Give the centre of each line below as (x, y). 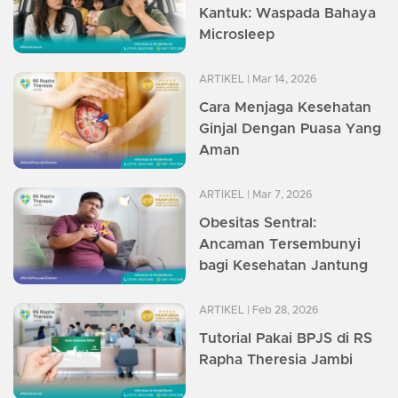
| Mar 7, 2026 (279, 194)
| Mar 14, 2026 (281, 79)
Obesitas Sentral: (258, 223)
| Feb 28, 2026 (282, 310)
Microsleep (237, 34)
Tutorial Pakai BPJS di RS (286, 338)
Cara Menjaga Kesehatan (285, 107)
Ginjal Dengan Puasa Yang (290, 128)
